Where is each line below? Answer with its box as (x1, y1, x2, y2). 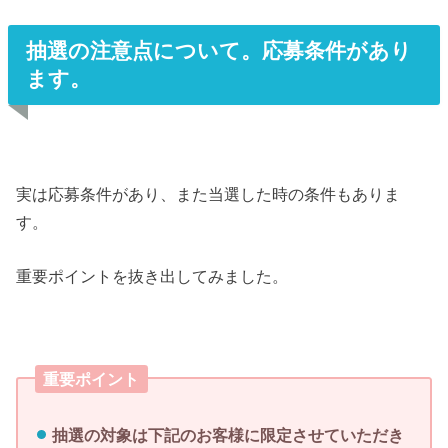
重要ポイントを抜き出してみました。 (16, 267, 289, 286)
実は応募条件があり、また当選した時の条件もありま (16, 184, 401, 203)
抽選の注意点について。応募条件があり (26, 38, 413, 62)
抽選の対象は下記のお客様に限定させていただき (51, 426, 404, 445)
